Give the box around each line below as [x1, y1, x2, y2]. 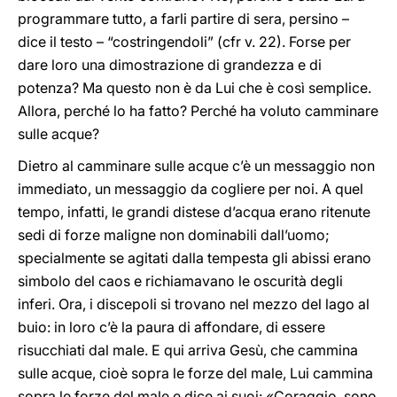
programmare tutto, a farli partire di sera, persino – [18, 10, 349, 27]
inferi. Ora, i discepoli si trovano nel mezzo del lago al [18, 295, 370, 313]
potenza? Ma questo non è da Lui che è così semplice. [18, 79, 371, 97]
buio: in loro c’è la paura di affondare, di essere [18, 318, 325, 336]
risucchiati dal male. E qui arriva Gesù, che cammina [18, 341, 358, 359]
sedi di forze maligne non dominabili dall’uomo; [18, 226, 330, 244]
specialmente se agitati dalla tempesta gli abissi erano [18, 249, 371, 267]
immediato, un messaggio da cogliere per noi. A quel [18, 180, 363, 198]
